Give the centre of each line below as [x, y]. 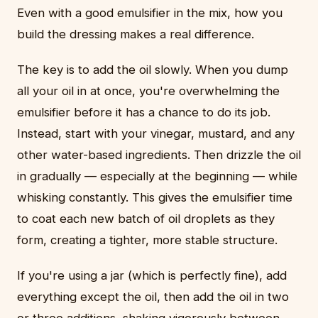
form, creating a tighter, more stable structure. [147, 240]
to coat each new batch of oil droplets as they [146, 219]
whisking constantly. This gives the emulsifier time [155, 198]
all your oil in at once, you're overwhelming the [148, 91]
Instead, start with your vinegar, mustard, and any [156, 134]
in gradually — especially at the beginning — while [157, 176]
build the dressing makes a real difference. [136, 34]
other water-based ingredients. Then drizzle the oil [159, 155]
